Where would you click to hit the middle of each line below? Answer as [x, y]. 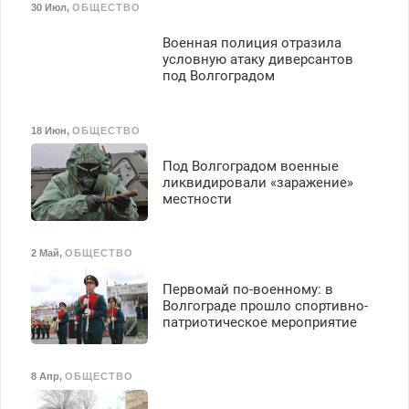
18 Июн [48, 130]
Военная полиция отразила [252, 43]
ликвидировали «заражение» [257, 182]
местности [197, 199]
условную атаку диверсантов [257, 60]
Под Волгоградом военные [250, 166]
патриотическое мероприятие [259, 322]
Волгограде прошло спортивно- [265, 305]
